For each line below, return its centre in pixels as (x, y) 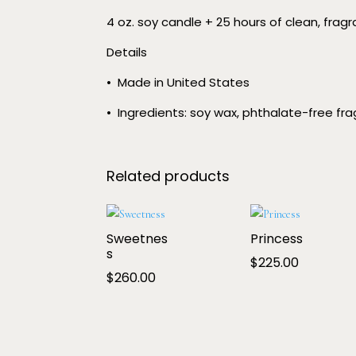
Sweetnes (137, 239)
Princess (277, 239)
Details (127, 52)
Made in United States (184, 83)
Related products (168, 176)
